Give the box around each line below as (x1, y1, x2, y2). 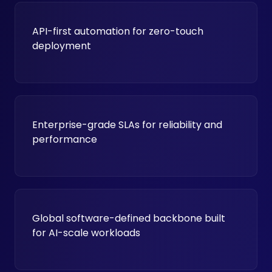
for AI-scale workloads (32, 225, 140, 240)
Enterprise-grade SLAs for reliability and (32, 117, 222, 132)
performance (32, 132, 97, 146)
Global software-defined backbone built (32, 211, 225, 225)
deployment (32, 38, 91, 53)
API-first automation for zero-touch (32, 24, 203, 38)
